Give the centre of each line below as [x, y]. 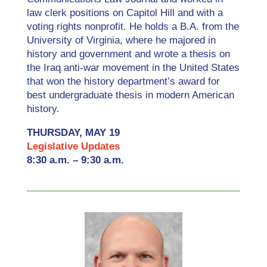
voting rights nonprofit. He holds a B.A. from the [133, 27]
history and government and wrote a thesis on [128, 54]
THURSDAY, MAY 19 [73, 133]
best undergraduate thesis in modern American [130, 95]
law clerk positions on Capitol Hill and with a [125, 13]
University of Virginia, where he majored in [121, 41]
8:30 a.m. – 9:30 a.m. [75, 160]
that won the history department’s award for [123, 82]
